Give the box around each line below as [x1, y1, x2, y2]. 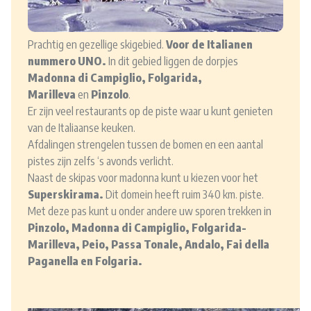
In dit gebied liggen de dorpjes [106, 54, 238, 69]
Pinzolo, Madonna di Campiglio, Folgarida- [28, 221, 246, 235]
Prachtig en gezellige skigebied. [28, 37, 166, 52]
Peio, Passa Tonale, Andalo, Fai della [82, 237, 269, 252]
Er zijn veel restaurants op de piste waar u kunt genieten [28, 104, 273, 119]
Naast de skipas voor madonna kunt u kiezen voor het [28, 171, 258, 185]
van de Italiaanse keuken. [28, 121, 135, 135]
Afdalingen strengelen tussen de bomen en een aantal [28, 137, 263, 152]
